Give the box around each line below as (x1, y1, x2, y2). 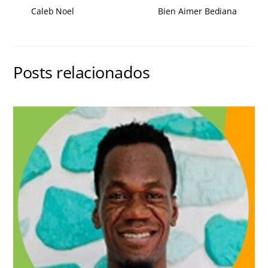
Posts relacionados (13, 62, 150, 84)
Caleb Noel (31, 5, 75, 17)
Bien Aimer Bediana (158, 5, 237, 17)
